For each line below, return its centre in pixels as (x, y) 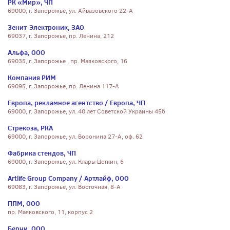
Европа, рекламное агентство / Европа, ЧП (76, 103)
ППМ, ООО (24, 203)
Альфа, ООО (26, 52)
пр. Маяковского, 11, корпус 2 (50, 212)
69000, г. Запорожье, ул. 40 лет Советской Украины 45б (87, 111)
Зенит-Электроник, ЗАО (46, 27)
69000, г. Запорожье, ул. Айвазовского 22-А (70, 11)
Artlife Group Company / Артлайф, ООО (68, 178)
